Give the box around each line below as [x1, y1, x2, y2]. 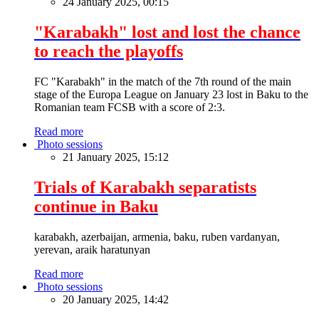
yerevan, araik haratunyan [34, 243, 150, 256]
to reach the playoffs [34, 41, 183, 61]
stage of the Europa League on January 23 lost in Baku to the [34, 88, 308, 100]
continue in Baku [34, 197, 158, 216]
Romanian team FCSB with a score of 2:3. [34, 100, 225, 113]
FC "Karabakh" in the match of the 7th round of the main [34, 75, 291, 88]
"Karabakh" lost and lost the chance [34, 22, 300, 41]
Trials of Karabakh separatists [34, 177, 256, 197]
